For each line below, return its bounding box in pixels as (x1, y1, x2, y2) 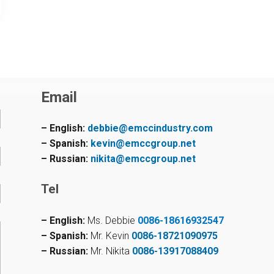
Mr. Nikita (87, 245, 132, 257)
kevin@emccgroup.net (90, 138, 196, 150)
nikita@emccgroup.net (90, 153, 196, 165)
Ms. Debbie (84, 215, 138, 227)
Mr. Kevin (87, 230, 129, 242)
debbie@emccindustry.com (87, 122, 213, 135)
